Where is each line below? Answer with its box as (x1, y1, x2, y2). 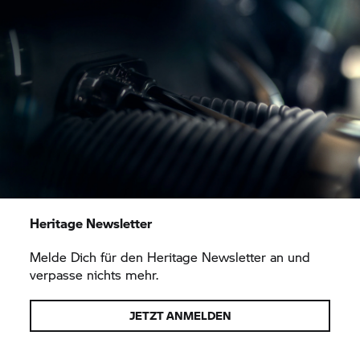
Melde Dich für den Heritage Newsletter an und (30, 247, 311, 266)
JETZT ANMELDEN (129, 307, 231, 324)
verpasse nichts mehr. (30, 265, 159, 284)
